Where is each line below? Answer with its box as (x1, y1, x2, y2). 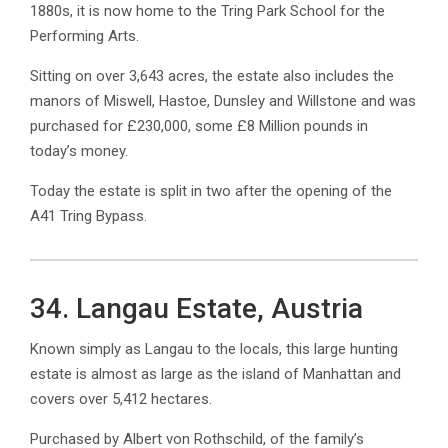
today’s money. (30, 141, 128, 160)
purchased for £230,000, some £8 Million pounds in (30, 116, 368, 135)
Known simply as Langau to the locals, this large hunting (30, 339, 398, 358)
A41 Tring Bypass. (30, 206, 147, 225)
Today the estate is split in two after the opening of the (30, 181, 392, 200)
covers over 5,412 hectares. (30, 389, 212, 408)
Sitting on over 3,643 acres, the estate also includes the (30, 66, 394, 85)
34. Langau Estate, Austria (30, 291, 363, 325)
